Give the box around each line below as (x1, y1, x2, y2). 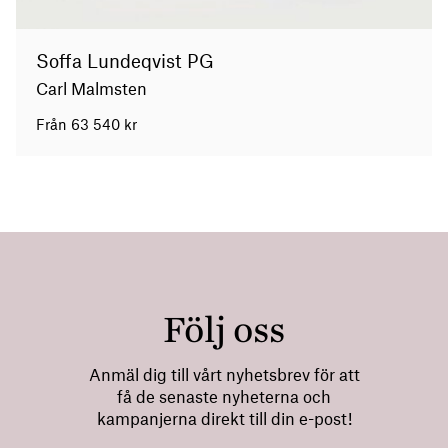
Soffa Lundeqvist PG (36, 52, 214, 71)
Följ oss (163, 309, 285, 351)
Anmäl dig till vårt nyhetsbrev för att (88, 367, 360, 384)
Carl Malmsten (36, 81, 147, 98)
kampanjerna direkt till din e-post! (96, 411, 352, 428)
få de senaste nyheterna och (117, 389, 331, 406)
